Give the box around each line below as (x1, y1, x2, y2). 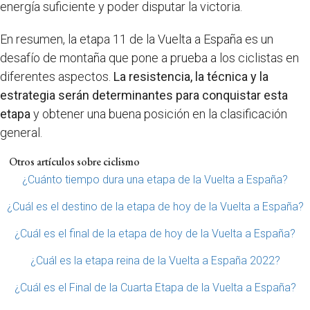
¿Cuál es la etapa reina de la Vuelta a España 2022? (30, 254, 280, 267)
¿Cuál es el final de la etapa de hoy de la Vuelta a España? (15, 227, 295, 240)
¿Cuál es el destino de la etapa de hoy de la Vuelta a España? (6, 200, 304, 213)
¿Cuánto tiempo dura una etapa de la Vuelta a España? (22, 173, 288, 186)
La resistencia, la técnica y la (113, 69, 268, 84)
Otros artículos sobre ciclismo (8, 154, 140, 169)
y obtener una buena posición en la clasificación (30, 107, 287, 121)
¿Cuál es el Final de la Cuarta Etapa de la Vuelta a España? (14, 281, 296, 294)
